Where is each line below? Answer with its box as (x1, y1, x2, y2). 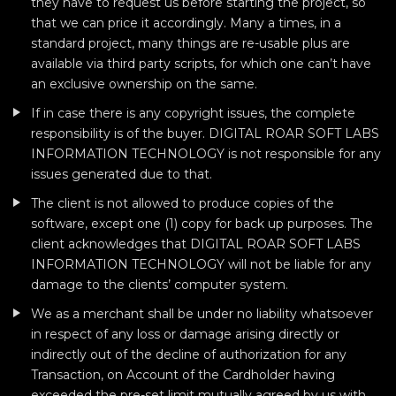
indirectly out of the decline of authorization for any (31, 346, 346, 362)
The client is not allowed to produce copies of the (31, 195, 334, 211)
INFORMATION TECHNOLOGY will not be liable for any (31, 256, 371, 272)
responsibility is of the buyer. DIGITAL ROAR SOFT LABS (31, 126, 379, 141)
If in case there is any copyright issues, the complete (31, 105, 355, 121)
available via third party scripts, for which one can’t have (31, 56, 371, 72)
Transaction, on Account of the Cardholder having (31, 367, 335, 383)
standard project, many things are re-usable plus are (31, 35, 350, 51)
